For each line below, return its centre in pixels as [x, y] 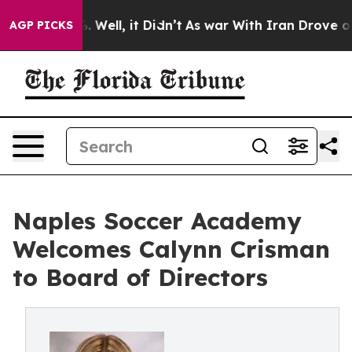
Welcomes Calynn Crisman [171, 249]
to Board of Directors [140, 277]
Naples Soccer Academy [157, 221]
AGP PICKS [41, 25]
